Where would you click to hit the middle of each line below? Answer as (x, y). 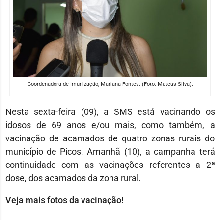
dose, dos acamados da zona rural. (73, 178)
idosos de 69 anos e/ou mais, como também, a (110, 125)
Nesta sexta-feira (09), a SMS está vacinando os (110, 112)
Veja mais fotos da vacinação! (64, 200)
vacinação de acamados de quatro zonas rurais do (110, 138)
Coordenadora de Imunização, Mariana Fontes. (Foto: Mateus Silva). (110, 84)
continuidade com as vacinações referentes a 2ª (110, 165)
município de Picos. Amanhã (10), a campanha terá (110, 152)
